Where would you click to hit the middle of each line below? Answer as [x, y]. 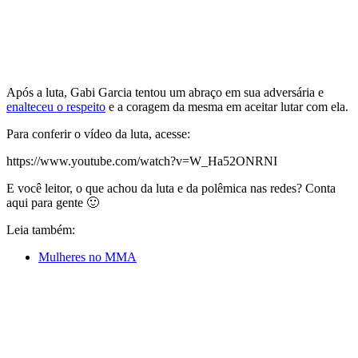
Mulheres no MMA [88, 257]
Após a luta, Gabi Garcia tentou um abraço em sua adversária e [165, 92]
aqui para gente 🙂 [53, 202]
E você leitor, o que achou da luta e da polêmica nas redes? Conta [171, 188]
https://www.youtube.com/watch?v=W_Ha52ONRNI [142, 161]
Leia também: [41, 229]
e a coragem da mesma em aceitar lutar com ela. [227, 106]
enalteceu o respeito [56, 106]
